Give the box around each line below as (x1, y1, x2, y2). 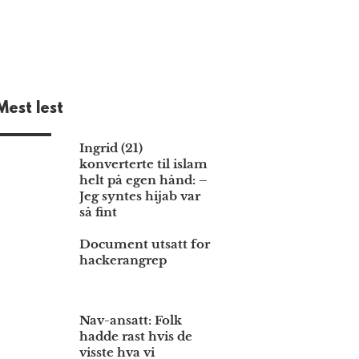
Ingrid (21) (79, 140, 143, 156)
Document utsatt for (79, 236, 211, 252)
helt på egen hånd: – (79, 172, 208, 188)
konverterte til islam (79, 156, 208, 172)
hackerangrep (79, 252, 167, 268)
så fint (79, 204, 118, 220)
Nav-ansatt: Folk (79, 313, 183, 329)
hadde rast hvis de (79, 329, 193, 345)
